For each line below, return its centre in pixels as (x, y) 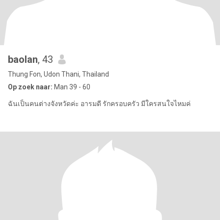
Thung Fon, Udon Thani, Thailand (58, 74)
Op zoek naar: (30, 87)
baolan (23, 59)
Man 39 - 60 (71, 87)
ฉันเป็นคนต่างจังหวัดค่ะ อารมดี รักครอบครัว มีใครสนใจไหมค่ (99, 104)
